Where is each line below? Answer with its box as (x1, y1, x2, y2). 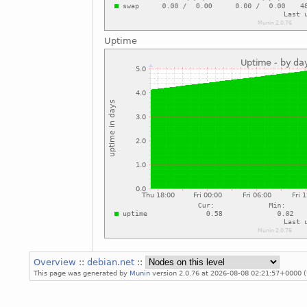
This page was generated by (34, 269, 130, 278)
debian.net (87, 257, 137, 268)
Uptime (103, 36, 137, 47)
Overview (34, 257, 79, 268)
